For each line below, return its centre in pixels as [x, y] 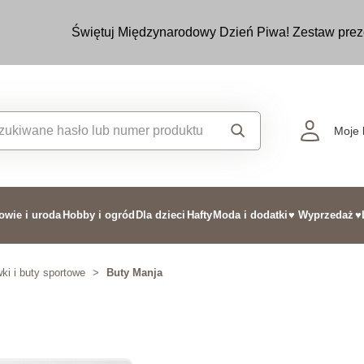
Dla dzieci [161, 215]
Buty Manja [134, 273]
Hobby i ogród [98, 215]
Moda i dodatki [250, 215]
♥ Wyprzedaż [321, 215]
